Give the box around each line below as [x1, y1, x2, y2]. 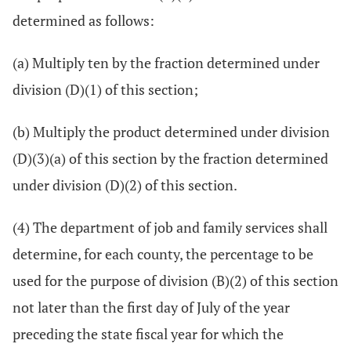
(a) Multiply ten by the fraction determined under [13, 53, 320, 72]
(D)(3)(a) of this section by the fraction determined [13, 149, 328, 168]
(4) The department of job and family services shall [13, 218, 327, 237]
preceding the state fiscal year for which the [13, 324, 284, 343]
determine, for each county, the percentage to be [13, 244, 313, 263]
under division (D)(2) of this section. [13, 175, 237, 194]
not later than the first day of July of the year [13, 298, 290, 317]
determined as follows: [13, 11, 154, 30]
